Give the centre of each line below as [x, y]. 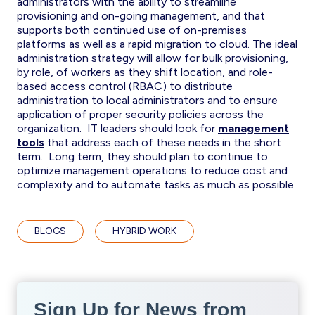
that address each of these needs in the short [163, 142]
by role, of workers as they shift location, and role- [145, 72]
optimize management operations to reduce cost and [152, 171]
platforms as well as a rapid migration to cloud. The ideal [157, 44]
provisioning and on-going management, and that [141, 16]
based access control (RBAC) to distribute [125, 86]
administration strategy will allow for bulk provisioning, [153, 58]
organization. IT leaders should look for [117, 128]
